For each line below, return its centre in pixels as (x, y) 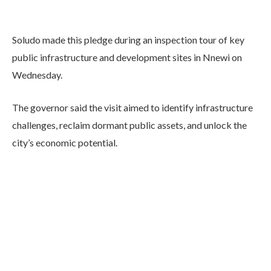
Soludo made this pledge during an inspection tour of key (128, 39)
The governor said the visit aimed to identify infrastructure (132, 107)
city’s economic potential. (65, 142)
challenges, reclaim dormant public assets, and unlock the (129, 125)
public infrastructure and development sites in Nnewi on (127, 57)
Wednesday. (37, 74)
